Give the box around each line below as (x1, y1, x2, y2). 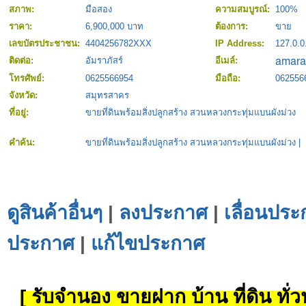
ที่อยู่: (9, 107, 31, 118)
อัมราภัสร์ (85, 55, 123, 66)
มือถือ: (215, 73, 243, 84)
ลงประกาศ (119, 201, 208, 224)
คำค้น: (9, 137, 38, 148)
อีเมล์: (215, 55, 240, 66)
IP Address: (215, 38, 267, 49)
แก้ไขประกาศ (91, 232, 205, 255)
